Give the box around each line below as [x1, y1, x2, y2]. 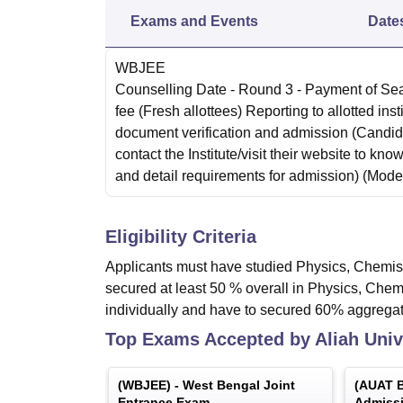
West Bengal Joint [183, 378, 295, 392]
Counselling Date [115, 82, 227, 97]
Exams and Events [130, 13, 258, 29]
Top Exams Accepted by [105, 329, 315, 349]
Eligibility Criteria [105, 227, 256, 246]
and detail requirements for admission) [115, 168, 359, 184]
